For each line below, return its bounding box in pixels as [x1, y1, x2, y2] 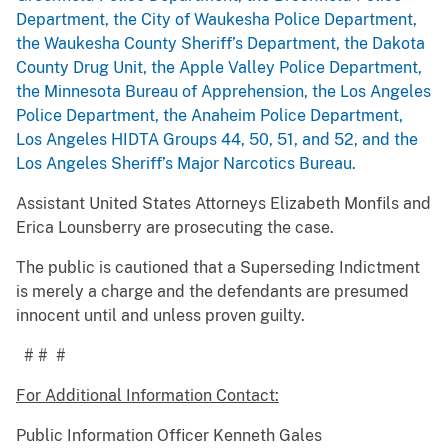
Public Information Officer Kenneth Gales [16, 426, 322, 446]
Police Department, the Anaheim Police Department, [16, 106, 403, 126]
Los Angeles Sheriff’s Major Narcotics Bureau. [16, 154, 356, 174]
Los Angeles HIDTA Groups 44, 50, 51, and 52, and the [16, 130, 418, 150]
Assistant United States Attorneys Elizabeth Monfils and [16, 194, 431, 214]
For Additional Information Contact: [16, 386, 279, 406]
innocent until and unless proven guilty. [16, 306, 305, 326]
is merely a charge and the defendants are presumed [16, 282, 409, 302]
